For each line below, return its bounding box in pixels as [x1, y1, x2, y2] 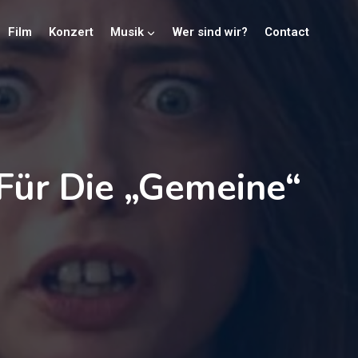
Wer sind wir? [172, 24, 248, 39]
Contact [264, 24, 309, 39]
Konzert [48, 24, 93, 39]
